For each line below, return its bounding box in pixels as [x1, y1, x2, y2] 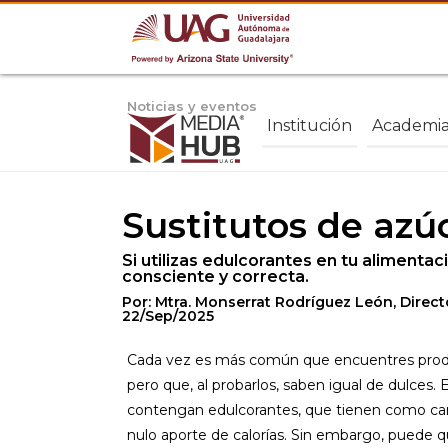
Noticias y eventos [127, 98, 257, 114]
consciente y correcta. [122, 267, 309, 286]
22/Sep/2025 [122, 307, 214, 325]
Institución [267, 115, 352, 135]
